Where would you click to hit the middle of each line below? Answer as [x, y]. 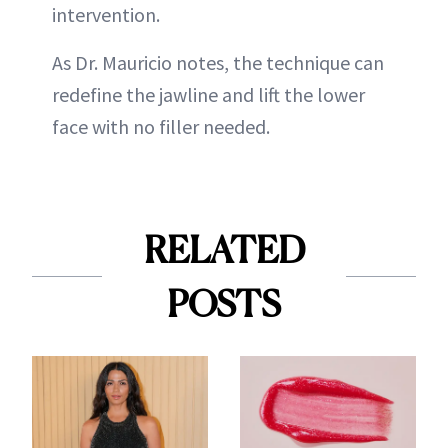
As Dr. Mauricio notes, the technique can [218, 62]
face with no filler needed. [161, 126]
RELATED [224, 249]
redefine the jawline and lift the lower [208, 94]
